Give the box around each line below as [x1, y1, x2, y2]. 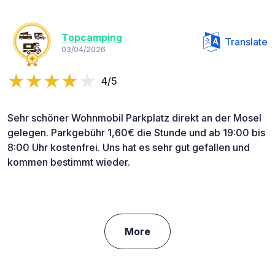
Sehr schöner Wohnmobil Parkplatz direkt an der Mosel [7, 112, 261, 125]
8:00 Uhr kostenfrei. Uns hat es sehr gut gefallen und [7, 141, 250, 154]
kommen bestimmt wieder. [7, 156, 130, 169]
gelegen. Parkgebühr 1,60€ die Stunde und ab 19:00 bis [7, 126, 265, 139]
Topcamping [61, 31, 122, 44]
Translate [225, 36, 268, 48]
